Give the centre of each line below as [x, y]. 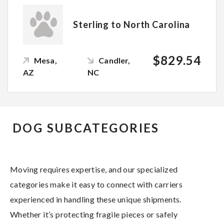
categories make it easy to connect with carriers [96, 184]
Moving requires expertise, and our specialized [94, 169]
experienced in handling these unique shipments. [96, 199]
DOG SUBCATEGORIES [86, 127]
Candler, [114, 60]
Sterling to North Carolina [132, 24]
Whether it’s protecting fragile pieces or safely [94, 214]
